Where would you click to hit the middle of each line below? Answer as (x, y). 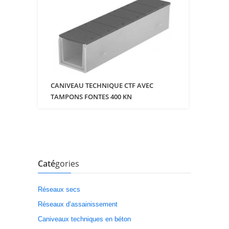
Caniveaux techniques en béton (84, 219)
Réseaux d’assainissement (78, 204)
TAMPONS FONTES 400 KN (91, 96)
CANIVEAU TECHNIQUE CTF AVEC (102, 85)
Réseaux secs (59, 189)
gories (67, 163)
